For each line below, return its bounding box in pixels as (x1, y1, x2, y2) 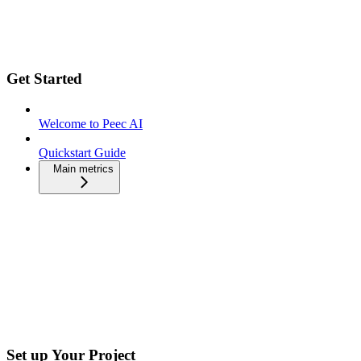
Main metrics (53, 163, 114, 176)
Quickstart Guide (39, 146, 126, 160)
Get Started (6, 69, 82, 87)
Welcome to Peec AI (39, 117, 143, 131)
